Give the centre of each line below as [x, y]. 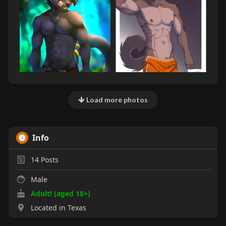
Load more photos [116, 99]
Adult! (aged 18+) [60, 193]
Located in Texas [58, 207]
